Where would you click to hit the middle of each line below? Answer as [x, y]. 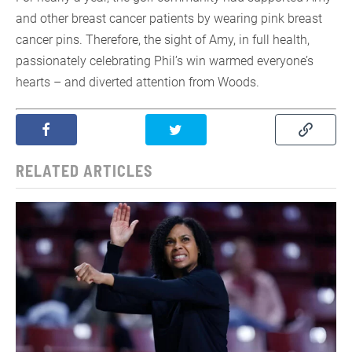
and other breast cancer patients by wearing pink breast [169, 18]
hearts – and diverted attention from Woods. [139, 82]
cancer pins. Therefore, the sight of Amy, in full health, [163, 39]
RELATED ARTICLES [84, 170]
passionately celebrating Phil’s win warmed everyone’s [165, 60]
